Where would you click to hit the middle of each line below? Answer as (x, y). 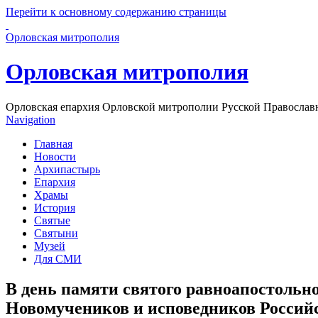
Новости (55, 156)
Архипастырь (67, 169)
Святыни (56, 233)
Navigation (31, 119)
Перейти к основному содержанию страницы (116, 12)
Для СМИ (58, 258)
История (55, 207)
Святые (52, 220)
